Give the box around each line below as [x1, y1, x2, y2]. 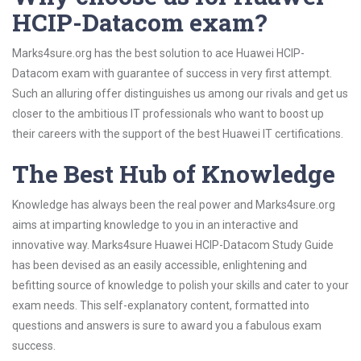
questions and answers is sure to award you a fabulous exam [12, 319, 322, 332]
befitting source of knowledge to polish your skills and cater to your [12, 279, 349, 292]
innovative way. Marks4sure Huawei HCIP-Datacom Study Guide [12, 239, 334, 251]
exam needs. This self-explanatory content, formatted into [12, 299, 309, 312]
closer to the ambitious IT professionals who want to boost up [12, 107, 324, 120]
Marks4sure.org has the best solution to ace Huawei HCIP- [12, 47, 305, 60]
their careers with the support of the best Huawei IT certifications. [12, 127, 343, 140]
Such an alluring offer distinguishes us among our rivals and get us [12, 87, 348, 100]
